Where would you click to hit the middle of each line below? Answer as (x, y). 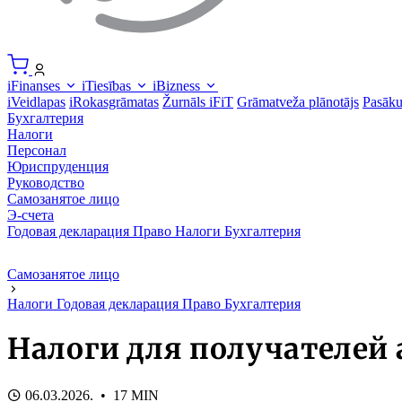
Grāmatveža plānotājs (298, 101)
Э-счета (31, 214)
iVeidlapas (36, 101)
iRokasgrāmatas (114, 101)
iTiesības (108, 85)
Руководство (46, 182)
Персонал (37, 150)
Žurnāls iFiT (198, 101)
